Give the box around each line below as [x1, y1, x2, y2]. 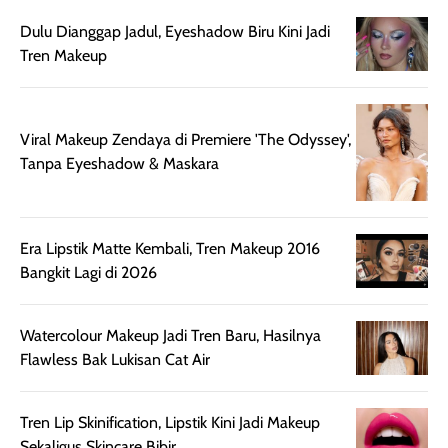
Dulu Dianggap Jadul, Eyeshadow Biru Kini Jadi [20, 22, 330, 42]
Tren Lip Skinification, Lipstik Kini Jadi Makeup [20, 412, 320, 432]
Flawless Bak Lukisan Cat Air [20, 349, 210, 369]
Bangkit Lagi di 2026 [20, 262, 157, 282]
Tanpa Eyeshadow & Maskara [20, 154, 219, 174]
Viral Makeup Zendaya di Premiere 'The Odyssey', [20, 130, 351, 150]
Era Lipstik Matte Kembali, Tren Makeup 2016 [20, 238, 320, 258]
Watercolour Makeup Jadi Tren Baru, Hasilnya [20, 325, 321, 345]
